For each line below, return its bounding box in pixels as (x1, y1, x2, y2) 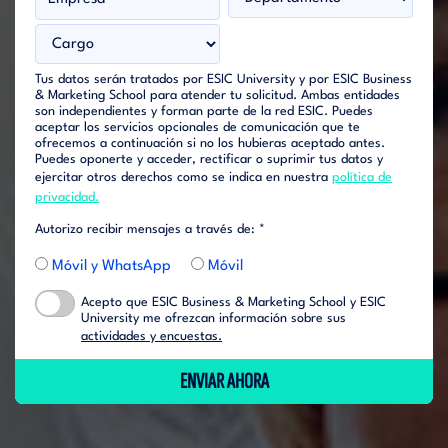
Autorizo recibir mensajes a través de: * (35, 223, 266, 237)
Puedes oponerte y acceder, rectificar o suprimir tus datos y (35, 153, 384, 167)
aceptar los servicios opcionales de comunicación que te (35, 121, 361, 135)
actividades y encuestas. (81, 330, 223, 344)
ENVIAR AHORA (179, 368, 269, 396)
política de (332, 171, 393, 185)
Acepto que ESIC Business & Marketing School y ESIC (81, 296, 387, 310)
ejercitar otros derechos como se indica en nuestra (35, 171, 333, 185)
